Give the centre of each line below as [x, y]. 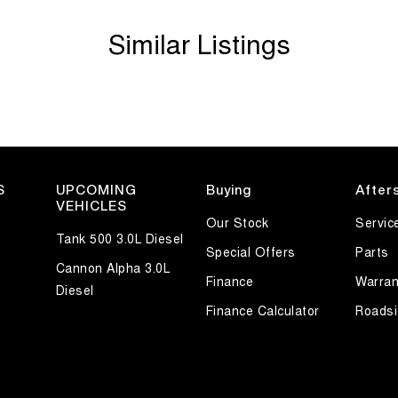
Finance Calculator [263, 310]
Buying [228, 190]
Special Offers [251, 252]
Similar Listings [199, 44]
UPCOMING [96, 190]
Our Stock [237, 223]
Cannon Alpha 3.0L [113, 268]
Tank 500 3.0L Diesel [119, 239]
